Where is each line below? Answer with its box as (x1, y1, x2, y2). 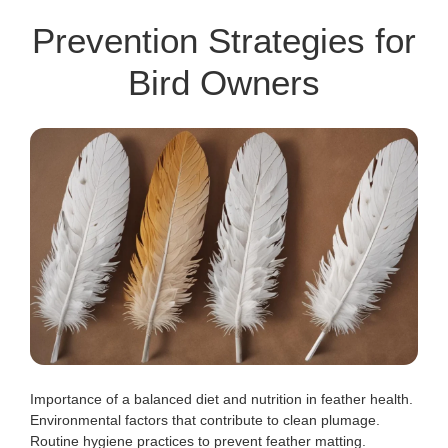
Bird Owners (128, 62, 320, 102)
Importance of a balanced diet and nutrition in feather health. (30, 390, 413, 407)
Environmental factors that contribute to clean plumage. (30, 411, 380, 428)
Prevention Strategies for (32, 20, 416, 60)
